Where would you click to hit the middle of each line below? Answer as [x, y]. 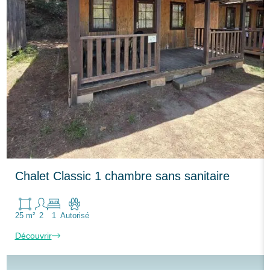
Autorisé [74, 215]
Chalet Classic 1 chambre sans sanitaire [122, 176]
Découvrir [33, 235]
